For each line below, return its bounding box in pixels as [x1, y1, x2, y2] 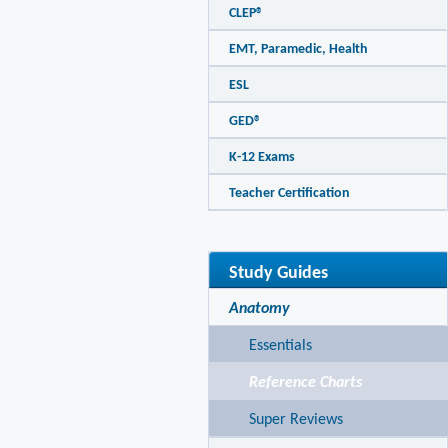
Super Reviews [249, 412, 343, 428]
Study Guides [229, 264, 328, 283]
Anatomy [229, 301, 290, 317]
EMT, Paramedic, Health [229, 42, 368, 57]
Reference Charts [249, 375, 362, 391]
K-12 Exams [229, 150, 295, 165]
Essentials [249, 338, 312, 354]
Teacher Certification [229, 186, 350, 201]
